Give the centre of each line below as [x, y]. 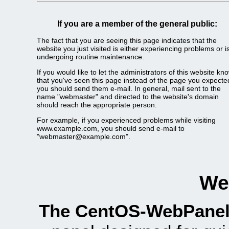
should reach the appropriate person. [97, 105]
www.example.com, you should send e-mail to [111, 129]
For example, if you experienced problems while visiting [126, 120]
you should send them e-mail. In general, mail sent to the [129, 89]
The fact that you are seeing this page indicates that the [127, 40]
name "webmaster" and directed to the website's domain [128, 97]
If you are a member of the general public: [137, 24]
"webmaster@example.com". [84, 137]
